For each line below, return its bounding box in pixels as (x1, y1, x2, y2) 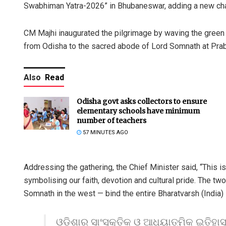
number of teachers (77, 116, 146, 126)
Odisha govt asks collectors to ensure (77, 97, 207, 106)
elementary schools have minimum (77, 106, 200, 116)
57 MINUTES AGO (81, 129, 128, 136)
